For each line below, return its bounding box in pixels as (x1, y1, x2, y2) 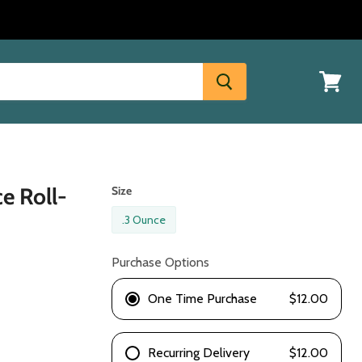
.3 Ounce (122, 212, 166, 227)
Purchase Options (112, 254, 210, 270)
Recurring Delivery (148, 344, 250, 360)
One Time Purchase (148, 290, 258, 306)
